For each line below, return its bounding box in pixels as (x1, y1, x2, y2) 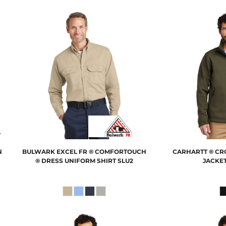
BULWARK (22, 148, 55, 156)
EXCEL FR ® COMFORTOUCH (56, 148, 147, 156)
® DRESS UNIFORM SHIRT (35, 157, 117, 165)
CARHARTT (172, 148, 207, 156)
